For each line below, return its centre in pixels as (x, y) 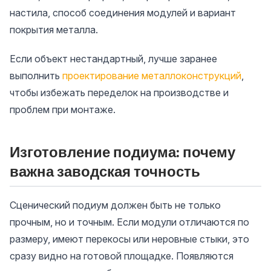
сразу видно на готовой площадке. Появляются (122, 256)
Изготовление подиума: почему (122, 152)
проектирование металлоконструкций (152, 75)
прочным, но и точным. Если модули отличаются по (129, 222)
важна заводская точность (105, 171)
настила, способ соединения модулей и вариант (123, 12)
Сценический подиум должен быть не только (115, 205)
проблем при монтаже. (63, 109)
